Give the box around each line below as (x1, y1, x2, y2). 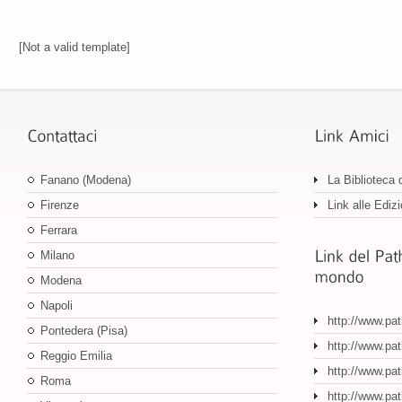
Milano (40, 249, 74, 262)
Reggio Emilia (40, 349, 112, 363)
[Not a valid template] (18, 40, 130, 54)
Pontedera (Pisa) (40, 324, 127, 337)
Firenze (40, 198, 79, 212)
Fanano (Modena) (40, 173, 131, 187)
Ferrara (40, 223, 77, 237)
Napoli (40, 299, 73, 312)
